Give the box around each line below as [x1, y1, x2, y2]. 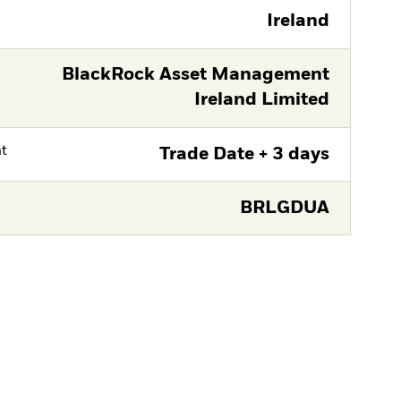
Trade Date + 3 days [158, 145, 329, 163]
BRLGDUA [239, 199, 329, 217]
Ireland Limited [193, 91, 329, 109]
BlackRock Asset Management [61, 66, 329, 84]
